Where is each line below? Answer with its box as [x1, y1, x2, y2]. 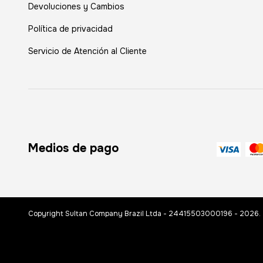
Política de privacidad [28, 23, 113, 35]
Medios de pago [28, 141, 119, 156]
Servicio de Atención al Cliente [28, 46, 147, 57]
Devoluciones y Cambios [28, 1, 124, 12]
